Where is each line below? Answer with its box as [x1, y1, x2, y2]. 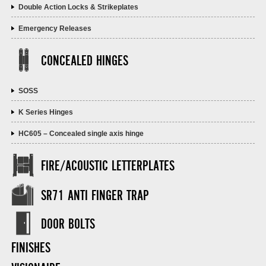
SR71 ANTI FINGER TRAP [40, 188, 149, 205]
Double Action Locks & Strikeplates [18, 3, 138, 12]
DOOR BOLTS [40, 216, 95, 233]
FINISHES [11, 240, 50, 257]
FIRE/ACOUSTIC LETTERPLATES [40, 158, 175, 175]
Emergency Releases [18, 24, 91, 33]
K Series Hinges [18, 108, 73, 117]
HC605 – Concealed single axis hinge [18, 129, 144, 138]
